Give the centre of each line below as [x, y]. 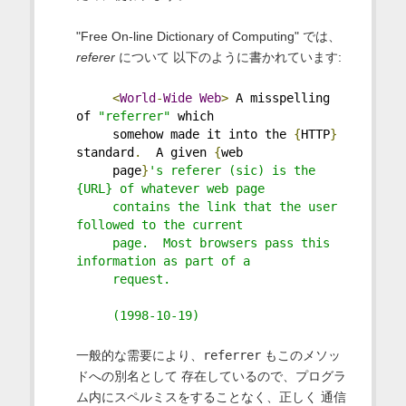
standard [105, 152]
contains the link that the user [206, 206]
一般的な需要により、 [139, 355]
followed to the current [159, 224]
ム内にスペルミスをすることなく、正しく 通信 [211, 396]
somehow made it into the [184, 134]
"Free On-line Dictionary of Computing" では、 [208, 36]
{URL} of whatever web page [170, 188]
